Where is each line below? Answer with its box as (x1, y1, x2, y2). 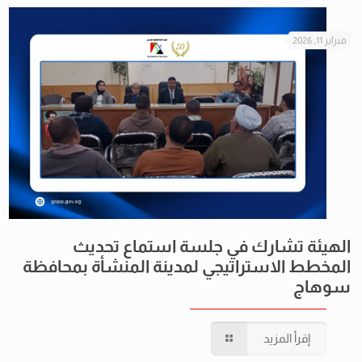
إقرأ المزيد (263, 330, 310, 345)
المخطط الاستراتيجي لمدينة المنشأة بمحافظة (23, 256, 351, 276)
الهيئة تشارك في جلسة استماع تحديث (73, 236, 351, 255)
